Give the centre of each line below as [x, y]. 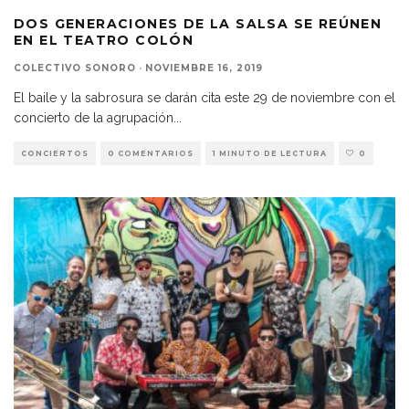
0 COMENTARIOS [151, 153]
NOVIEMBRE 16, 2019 [204, 68]
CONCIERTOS [55, 153]
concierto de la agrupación [94, 117]
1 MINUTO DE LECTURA [270, 153]
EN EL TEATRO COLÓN [104, 40]
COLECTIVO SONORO [75, 68]
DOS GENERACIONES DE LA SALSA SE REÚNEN [198, 23]
